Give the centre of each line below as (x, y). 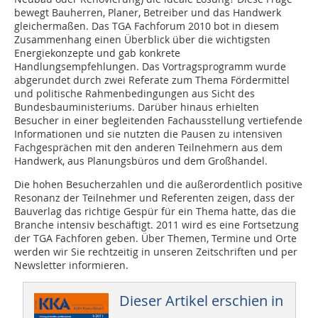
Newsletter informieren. (71, 265)
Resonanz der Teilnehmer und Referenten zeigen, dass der (154, 198)
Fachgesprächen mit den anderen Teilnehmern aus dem (148, 148)
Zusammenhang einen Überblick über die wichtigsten (142, 40)
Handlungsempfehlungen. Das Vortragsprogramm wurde (150, 67)
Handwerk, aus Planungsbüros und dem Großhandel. (141, 161)
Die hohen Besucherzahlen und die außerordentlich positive (158, 185)
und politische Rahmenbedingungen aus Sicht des (135, 94)
